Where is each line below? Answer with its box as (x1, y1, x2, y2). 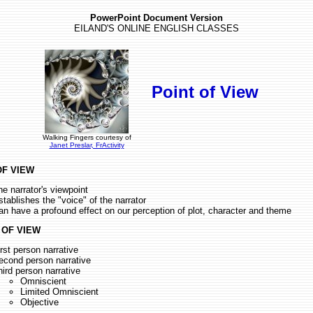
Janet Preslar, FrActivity (49, 141, 124, 149)
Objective (20, 297, 59, 307)
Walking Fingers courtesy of (42, 133, 131, 141)
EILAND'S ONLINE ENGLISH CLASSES (74, 23, 239, 34)
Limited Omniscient (20, 286, 99, 297)
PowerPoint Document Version (90, 13, 223, 23)
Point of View (152, 82, 259, 101)
